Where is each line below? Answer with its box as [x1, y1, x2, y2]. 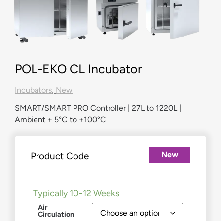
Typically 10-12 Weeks [33, 188, 119, 199]
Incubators [15, 85, 52, 95]
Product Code [31, 150, 89, 162]
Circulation [38, 209, 74, 219]
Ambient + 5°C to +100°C [15, 114, 106, 124]
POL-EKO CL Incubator [15, 61, 142, 76]
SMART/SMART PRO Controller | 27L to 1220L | [15, 103, 181, 112]
